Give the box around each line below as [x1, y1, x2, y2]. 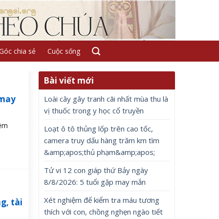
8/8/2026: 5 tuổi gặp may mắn [44, 177, 146, 187]
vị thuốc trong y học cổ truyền [44, 106, 144, 115]
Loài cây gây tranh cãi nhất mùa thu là [44, 94, 169, 104]
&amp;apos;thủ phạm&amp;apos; [44, 147, 155, 157]
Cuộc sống [47, 46, 80, 56]
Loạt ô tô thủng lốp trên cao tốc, [44, 124, 153, 133]
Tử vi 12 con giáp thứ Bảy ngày [44, 165, 149, 175]
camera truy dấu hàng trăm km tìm [44, 135, 160, 145]
